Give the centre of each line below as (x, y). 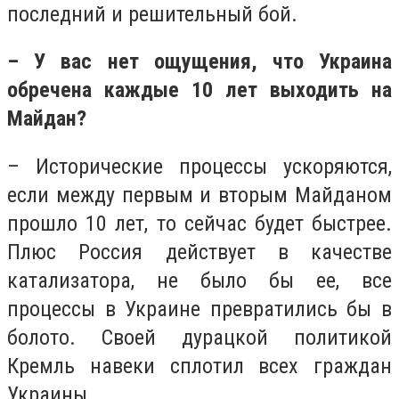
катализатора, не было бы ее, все (199, 280)
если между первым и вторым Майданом (199, 195)
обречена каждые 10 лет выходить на (199, 90)
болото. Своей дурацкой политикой (199, 337)
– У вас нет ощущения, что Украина (199, 62)
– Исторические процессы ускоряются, (199, 166)
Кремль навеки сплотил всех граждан (199, 366)
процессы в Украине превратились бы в (199, 309)
